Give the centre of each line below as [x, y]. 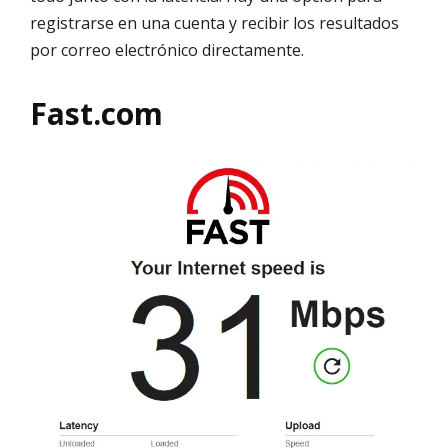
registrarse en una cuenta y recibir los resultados [214, 23]
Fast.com [96, 114]
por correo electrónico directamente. [167, 50]
